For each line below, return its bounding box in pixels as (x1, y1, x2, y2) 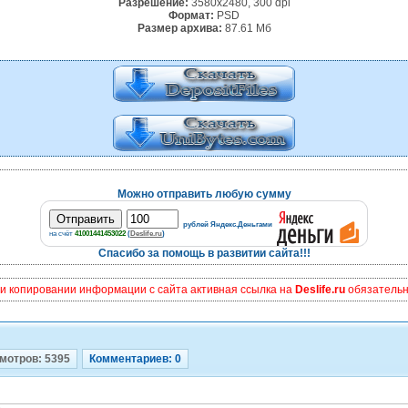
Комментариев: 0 (89, 352, 181, 365)
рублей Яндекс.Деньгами (183, 219, 272, 229)
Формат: (168, 9, 214, 22)
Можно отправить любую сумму (117, 188, 291, 200)
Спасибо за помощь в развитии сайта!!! (97, 247, 311, 260)
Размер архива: (137, 22, 222, 35)
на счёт (49, 229, 75, 238)
